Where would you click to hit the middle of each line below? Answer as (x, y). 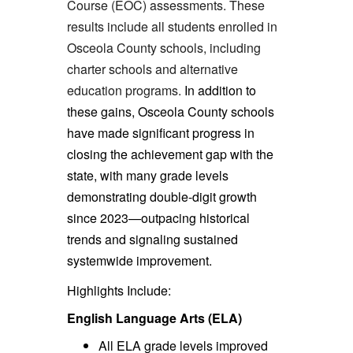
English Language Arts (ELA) (154, 318)
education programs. (124, 91)
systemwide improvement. (141, 261)
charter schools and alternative (152, 69)
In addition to (220, 91)
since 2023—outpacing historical (158, 218)
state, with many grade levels (147, 176)
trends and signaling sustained (152, 240)
